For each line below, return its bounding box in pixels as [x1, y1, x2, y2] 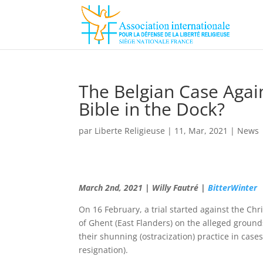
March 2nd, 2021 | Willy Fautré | [79, 182, 208, 193]
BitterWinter [208, 182, 258, 193]
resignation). [79, 244, 129, 255]
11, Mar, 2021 [174, 125, 228, 136]
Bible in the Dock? [79, 97, 225, 121]
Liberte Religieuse [95, 125, 166, 136]
